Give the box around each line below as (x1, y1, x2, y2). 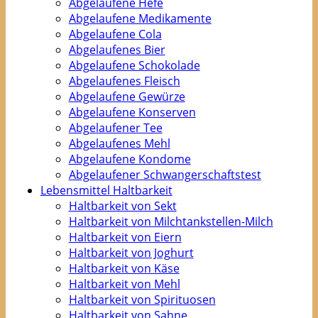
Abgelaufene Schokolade (68, 57, 200, 73)
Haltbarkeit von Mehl (68, 276, 180, 292)
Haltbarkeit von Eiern (68, 229, 182, 245)
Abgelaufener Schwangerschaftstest (68, 167, 261, 182)
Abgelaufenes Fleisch (68, 73, 180, 89)
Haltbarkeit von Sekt (68, 198, 177, 214)
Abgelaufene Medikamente (68, 11, 212, 26)
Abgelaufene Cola (68, 26, 162, 42)
